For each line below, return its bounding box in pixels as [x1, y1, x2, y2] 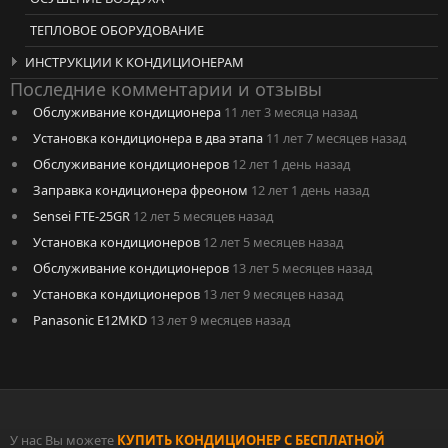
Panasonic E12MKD [32, 310, 147, 329]
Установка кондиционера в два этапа [32, 128, 263, 147]
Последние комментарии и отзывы [10, 76, 322, 101]
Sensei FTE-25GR [32, 206, 130, 225]
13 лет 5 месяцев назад [231, 258, 372, 277]
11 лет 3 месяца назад [223, 102, 357, 121]
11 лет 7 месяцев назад [265, 128, 406, 147]
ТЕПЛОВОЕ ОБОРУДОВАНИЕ [30, 20, 204, 39]
